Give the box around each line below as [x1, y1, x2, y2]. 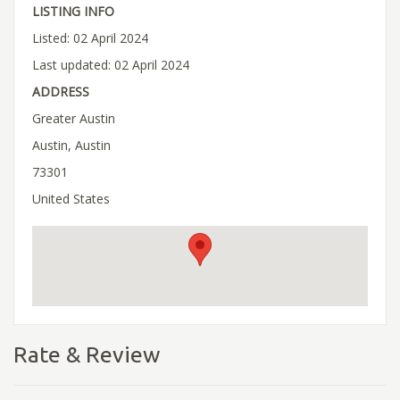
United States [32, 189, 110, 207]
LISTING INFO [32, 2, 114, 20]
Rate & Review [13, 341, 160, 367]
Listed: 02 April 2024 [32, 29, 148, 46]
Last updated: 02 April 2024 [32, 55, 189, 73]
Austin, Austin [32, 136, 111, 154]
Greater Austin [32, 109, 115, 127]
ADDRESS [32, 82, 89, 100]
